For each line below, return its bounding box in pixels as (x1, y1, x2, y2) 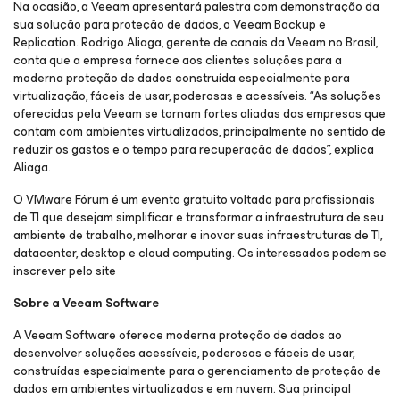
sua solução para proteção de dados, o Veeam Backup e (13, 14, 326, 35)
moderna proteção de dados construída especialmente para (13, 68, 350, 88)
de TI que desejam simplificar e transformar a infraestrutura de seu (13, 207, 384, 228)
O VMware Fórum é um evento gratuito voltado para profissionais (13, 189, 375, 210)
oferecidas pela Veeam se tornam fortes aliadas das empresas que (13, 104, 386, 124)
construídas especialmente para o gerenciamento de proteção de (13, 361, 381, 381)
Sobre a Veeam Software (13, 293, 159, 313)
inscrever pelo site (13, 261, 116, 281)
